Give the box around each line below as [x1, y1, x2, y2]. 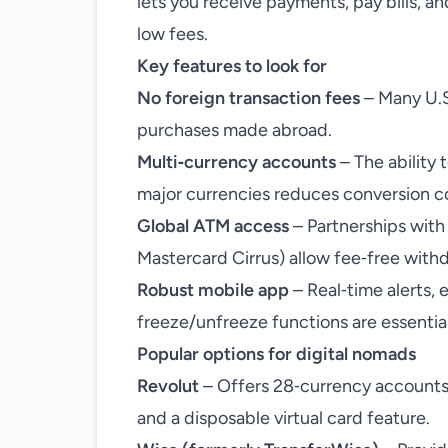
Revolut [137, 375, 199, 397]
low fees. [137, 23, 208, 45]
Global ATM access [137, 215, 289, 237]
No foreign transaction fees [137, 87, 360, 109]
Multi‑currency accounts [137, 151, 336, 173]
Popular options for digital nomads [137, 343, 416, 365]
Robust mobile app [137, 279, 289, 301]
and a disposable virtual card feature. [137, 407, 430, 429]
